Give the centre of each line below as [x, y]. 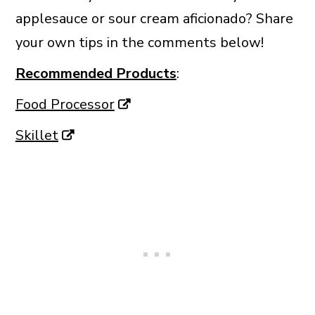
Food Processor [65, 104]
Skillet [37, 135]
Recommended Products [96, 73]
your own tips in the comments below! [139, 42]
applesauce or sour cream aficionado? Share [154, 18]
